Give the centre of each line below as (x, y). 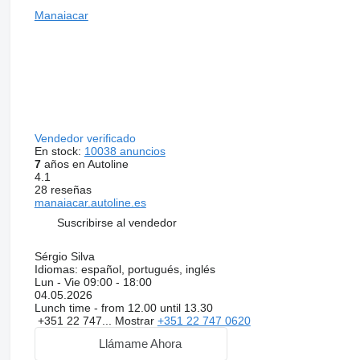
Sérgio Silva (64, 256)
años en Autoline (84, 164)
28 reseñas (63, 189)
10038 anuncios (125, 151)
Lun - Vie (59, 282)
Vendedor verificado (86, 138)
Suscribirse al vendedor (117, 223)
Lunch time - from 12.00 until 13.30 (123, 307)
